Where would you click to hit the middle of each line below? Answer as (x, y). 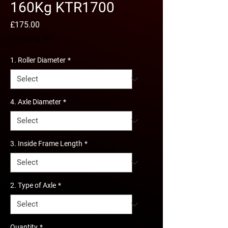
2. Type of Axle (33, 185)
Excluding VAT (32, 38)
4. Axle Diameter (36, 102)
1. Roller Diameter (38, 60)
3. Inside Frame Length (46, 144)
